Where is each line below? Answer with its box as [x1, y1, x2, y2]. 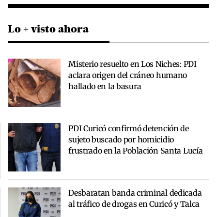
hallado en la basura [68, 81, 141, 91]
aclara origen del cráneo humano [68, 70, 187, 80]
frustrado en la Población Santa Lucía [68, 145, 203, 155]
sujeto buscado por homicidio [68, 134, 174, 144]
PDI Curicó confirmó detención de [68, 123, 189, 133]
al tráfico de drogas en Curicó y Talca [68, 199, 200, 209]
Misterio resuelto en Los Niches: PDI [68, 59, 197, 69]
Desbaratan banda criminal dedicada [68, 187, 202, 198]
